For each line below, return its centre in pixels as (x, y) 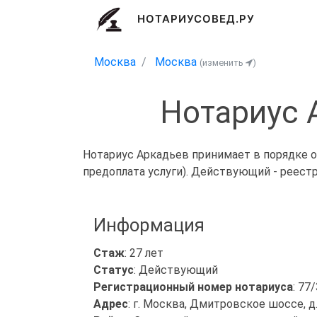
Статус (114, 270)
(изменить (223, 63)
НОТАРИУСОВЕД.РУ (196, 19)
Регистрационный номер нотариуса (193, 287)
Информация (149, 225)
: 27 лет (144, 253)
